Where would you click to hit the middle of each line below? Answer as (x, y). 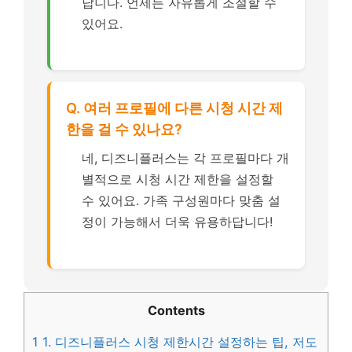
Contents (176, 310)
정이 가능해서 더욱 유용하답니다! (177, 222)
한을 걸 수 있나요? (124, 129)
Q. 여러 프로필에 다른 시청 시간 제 (174, 108)
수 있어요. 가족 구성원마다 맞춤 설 (181, 200)
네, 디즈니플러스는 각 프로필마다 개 (185, 158)
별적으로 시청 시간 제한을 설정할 (178, 179)
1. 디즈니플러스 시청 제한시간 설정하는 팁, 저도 (178, 341)
